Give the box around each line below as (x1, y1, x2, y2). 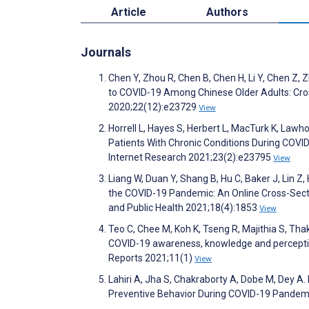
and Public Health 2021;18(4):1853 (108, 201, 259, 213)
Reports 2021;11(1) (108, 252, 195, 263)
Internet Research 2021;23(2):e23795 (108, 151, 273, 163)
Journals (81, 44, 131, 59)
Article (110, 5, 146, 19)
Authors (206, 5, 249, 19)
